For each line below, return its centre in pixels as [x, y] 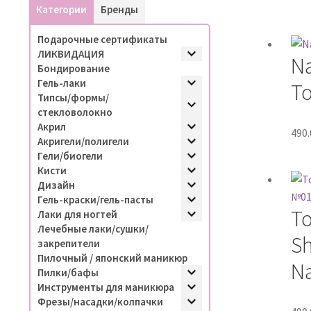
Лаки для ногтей [77, 214]
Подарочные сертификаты [102, 39]
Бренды [119, 9]
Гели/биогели [70, 155]
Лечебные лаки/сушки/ [93, 228]
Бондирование [73, 68]
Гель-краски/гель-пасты [95, 199]
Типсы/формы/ [73, 97]
